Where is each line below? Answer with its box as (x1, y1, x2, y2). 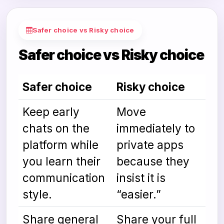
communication (22, 170, 105, 184)
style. (22, 187, 52, 201)
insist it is (116, 170, 165, 184)
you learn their (22, 154, 100, 168)
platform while (22, 137, 98, 151)
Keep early (22, 104, 79, 118)
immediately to (116, 121, 195, 135)
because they (116, 154, 189, 168)
